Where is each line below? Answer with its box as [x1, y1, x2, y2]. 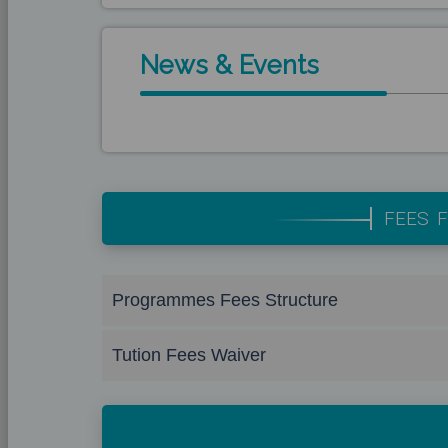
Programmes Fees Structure [112, 290, 338, 310]
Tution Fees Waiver [112, 345, 266, 365]
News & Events [140, 50, 319, 80]
